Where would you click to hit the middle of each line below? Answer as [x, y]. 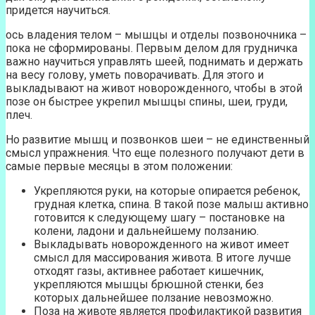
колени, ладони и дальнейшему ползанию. [146, 231]
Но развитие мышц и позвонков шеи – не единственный [157, 139]
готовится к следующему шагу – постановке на [159, 217]
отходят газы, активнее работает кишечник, [149, 271]
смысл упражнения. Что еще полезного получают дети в [155, 153]
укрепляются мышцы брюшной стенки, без [149, 284]
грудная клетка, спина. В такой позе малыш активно [171, 204]
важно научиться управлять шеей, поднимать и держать [154, 61]
